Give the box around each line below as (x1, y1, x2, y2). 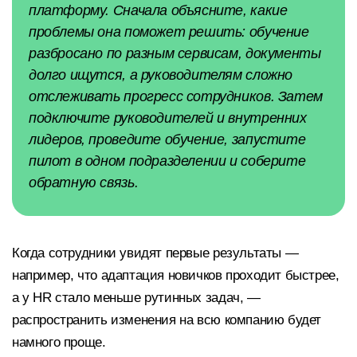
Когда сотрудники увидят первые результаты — (12, 245, 299, 261)
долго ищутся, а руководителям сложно (29, 66, 292, 83)
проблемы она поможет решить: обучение (29, 23, 309, 40)
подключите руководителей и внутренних (29, 109, 307, 126)
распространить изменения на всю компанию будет (12, 312, 322, 328)
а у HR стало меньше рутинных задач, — (12, 289, 261, 305)
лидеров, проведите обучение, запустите (29, 131, 306, 147)
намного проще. (12, 334, 106, 350)
